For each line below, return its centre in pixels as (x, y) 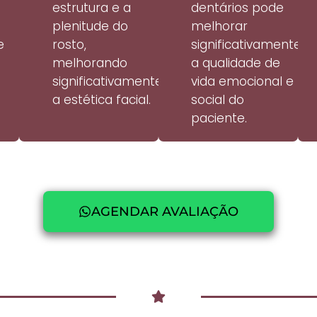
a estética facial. (101, 100)
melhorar (220, 27)
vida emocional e (243, 82)
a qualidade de (236, 63)
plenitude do (90, 27)
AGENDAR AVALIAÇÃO (165, 212)
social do (218, 100)
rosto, (69, 45)
